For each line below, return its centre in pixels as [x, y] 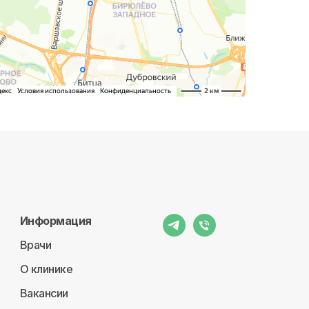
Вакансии [44, 293]
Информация [56, 221]
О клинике [46, 269]
